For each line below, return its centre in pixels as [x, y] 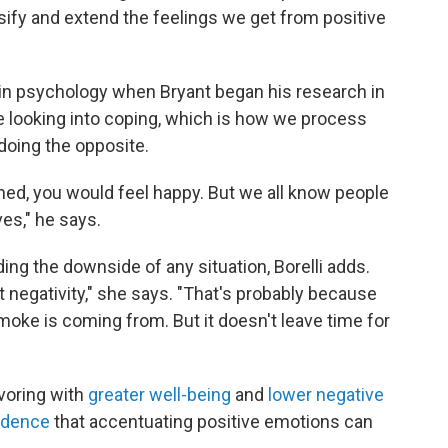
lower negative [326, 394]
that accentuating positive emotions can [211, 421]
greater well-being [159, 394]
